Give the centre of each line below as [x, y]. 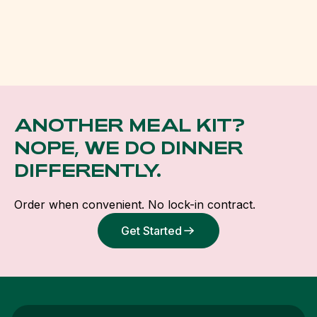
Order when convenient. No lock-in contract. [135, 204]
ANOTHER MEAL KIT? [130, 125]
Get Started [151, 231]
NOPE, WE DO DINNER [129, 148]
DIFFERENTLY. [88, 170]
